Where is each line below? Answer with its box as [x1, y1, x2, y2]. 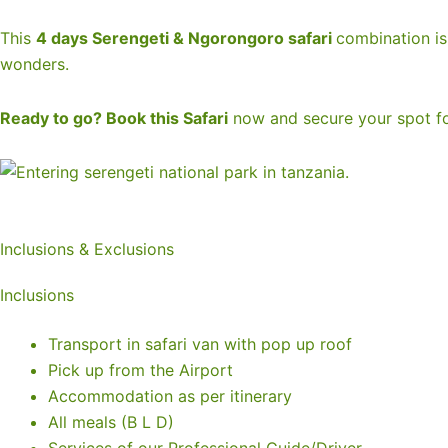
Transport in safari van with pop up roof [48, 334, 352, 354]
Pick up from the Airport [48, 360, 233, 380]
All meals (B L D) [48, 412, 174, 432]
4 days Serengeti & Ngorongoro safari [36, 28, 336, 48]
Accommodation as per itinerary [48, 386, 292, 406]
